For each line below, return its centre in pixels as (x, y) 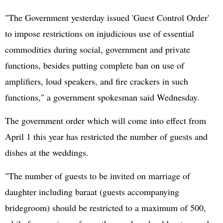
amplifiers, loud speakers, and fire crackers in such (97, 81)
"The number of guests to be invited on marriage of (98, 176)
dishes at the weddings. (47, 152)
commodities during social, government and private (98, 49)
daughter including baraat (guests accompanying (92, 192)
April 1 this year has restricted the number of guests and (106, 136)
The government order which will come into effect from (106, 120)
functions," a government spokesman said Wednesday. (102, 97)
